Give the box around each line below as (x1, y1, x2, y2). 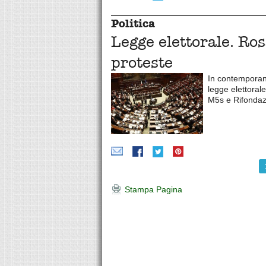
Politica (111, 17, 155, 31)
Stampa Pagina (122, 184, 182, 194)
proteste (111, 53, 173, 72)
